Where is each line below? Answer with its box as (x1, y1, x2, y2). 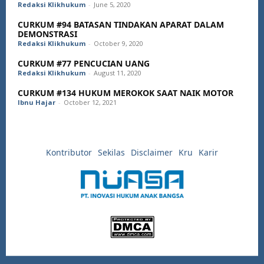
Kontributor (46, 147, 92, 159)
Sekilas (98, 147, 125, 159)
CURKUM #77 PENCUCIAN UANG (18, 58, 150, 70)
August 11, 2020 (94, 68, 141, 78)
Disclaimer (131, 147, 173, 159)
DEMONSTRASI (18, 28, 77, 40)
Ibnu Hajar (18, 98, 55, 107)
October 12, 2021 (64, 98, 117, 107)
